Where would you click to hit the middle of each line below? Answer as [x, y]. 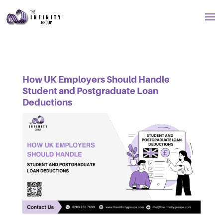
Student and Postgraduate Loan [90, 91]
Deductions [47, 102]
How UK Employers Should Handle [96, 79]
